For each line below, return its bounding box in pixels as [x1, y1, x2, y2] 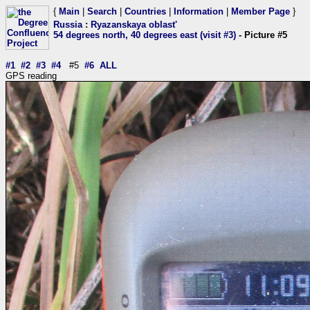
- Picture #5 [236, 30, 287, 40]
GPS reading [6, 71, 57, 81]
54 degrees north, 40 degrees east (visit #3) [53, 30, 236, 40]
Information [174, 6, 224, 17]
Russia [53, 19, 82, 30]
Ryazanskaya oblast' [91, 19, 177, 30]
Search [87, 6, 117, 17]
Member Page [231, 6, 290, 17]
